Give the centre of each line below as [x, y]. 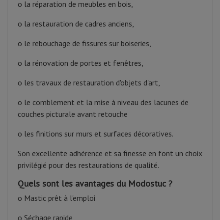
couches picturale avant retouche [73, 114]
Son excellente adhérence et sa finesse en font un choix [110, 153]
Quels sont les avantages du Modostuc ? [95, 184]
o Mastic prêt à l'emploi [56, 198]
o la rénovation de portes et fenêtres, [81, 63]
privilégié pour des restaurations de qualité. [88, 165]
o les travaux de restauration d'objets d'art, [89, 83]
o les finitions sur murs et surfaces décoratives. [96, 134]
